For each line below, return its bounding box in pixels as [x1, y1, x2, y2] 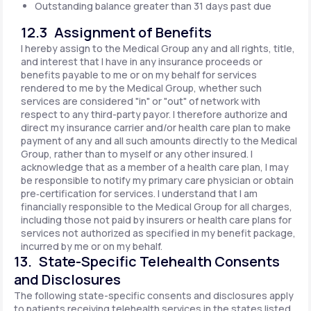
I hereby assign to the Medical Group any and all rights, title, [21, 42, 295, 55]
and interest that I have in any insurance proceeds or [21, 55, 262, 68]
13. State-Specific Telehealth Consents [14, 252, 280, 271]
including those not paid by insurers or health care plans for [21, 213, 292, 226]
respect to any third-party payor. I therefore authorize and [21, 108, 287, 121]
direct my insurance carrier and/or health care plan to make [21, 121, 291, 134]
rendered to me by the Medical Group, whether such [21, 81, 262, 94]
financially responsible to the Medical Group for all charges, [21, 200, 292, 213]
